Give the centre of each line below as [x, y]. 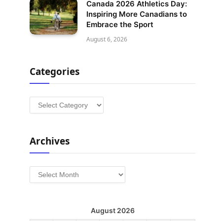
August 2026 [112, 210]
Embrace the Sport [120, 24]
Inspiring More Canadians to [137, 14]
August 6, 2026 [107, 39]
